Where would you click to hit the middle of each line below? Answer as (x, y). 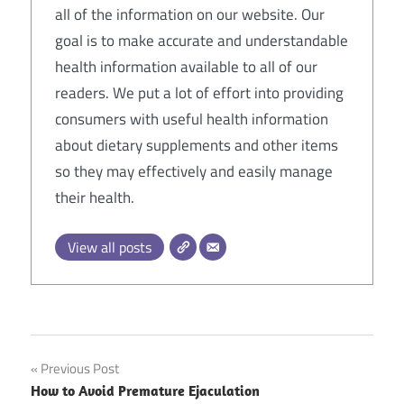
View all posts (109, 248)
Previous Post (80, 369)
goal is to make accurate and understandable (201, 40)
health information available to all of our (186, 66)
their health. (94, 197)
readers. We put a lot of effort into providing (199, 92)
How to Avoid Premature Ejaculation (145, 391)
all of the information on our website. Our (189, 14)
